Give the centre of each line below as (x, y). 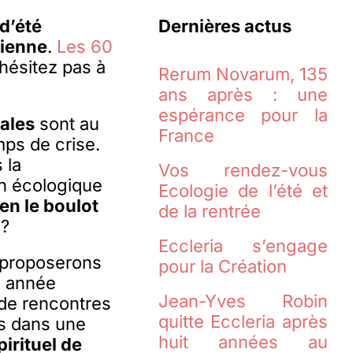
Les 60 (85, 47)
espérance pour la (243, 115)
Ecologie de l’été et (243, 191)
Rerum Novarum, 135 (243, 74)
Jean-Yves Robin (243, 301)
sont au (67, 124)
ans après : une (243, 95)
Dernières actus (225, 26)
